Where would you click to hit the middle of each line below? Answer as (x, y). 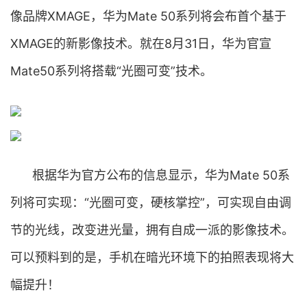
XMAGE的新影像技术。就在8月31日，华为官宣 (141, 44)
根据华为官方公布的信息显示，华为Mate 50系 (161, 175)
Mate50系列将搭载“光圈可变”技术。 (111, 71)
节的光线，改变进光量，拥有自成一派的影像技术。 (152, 230)
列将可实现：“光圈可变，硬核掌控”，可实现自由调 (151, 202)
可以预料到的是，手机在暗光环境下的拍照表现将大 (152, 257)
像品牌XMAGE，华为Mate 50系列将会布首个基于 (148, 16)
